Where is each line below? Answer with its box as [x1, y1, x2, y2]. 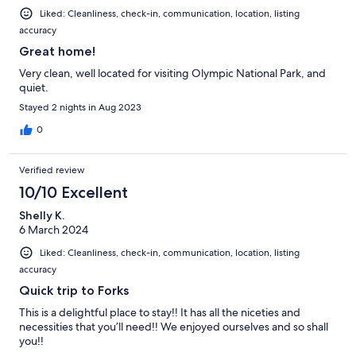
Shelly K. [19, 208, 64, 223]
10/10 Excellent [19, 183, 128, 203]
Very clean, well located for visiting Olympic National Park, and [19, 66, 326, 81]
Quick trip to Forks [19, 283, 129, 299]
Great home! [19, 44, 95, 60]
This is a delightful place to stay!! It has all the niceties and [19, 305, 300, 320]
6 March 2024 [19, 222, 88, 238]
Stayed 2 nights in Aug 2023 [19, 101, 141, 114]
